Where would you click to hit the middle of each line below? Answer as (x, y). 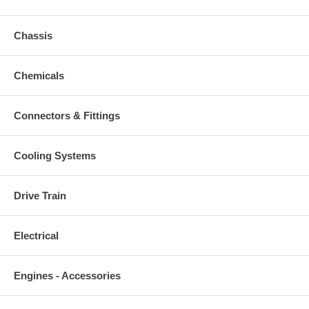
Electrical (36, 235)
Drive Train (40, 195)
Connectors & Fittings (67, 115)
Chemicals (39, 75)
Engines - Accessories (67, 275)
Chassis (33, 35)
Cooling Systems (55, 155)
